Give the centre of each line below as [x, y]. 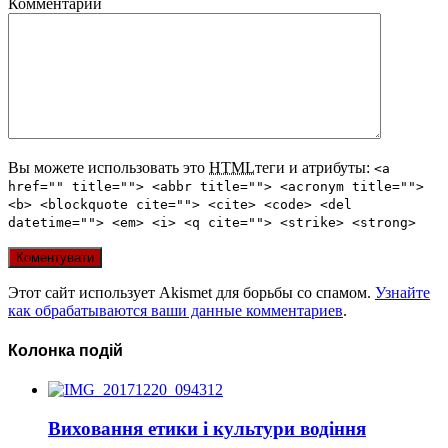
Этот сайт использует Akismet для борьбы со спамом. [191, 293]
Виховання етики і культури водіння [207, 428]
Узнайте [402, 293]
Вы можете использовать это [108, 168]
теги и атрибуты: [314, 168]
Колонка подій [65, 350]
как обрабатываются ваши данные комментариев [175, 311]
